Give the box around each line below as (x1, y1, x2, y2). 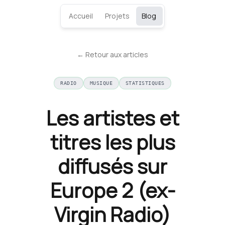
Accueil (69, 11, 93, 21)
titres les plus (50, 128, 175, 156)
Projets (105, 11, 130, 21)
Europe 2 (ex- (50, 176, 175, 204)
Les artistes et (46, 104, 179, 132)
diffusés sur (58, 152, 167, 180)
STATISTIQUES (126, 80, 165, 86)
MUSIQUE (89, 80, 113, 86)
